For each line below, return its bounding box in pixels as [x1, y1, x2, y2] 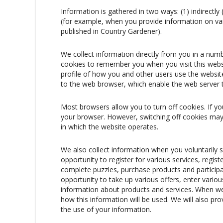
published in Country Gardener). [61, 26, 162, 36]
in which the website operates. [61, 121, 158, 131]
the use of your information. [61, 204, 151, 214]
